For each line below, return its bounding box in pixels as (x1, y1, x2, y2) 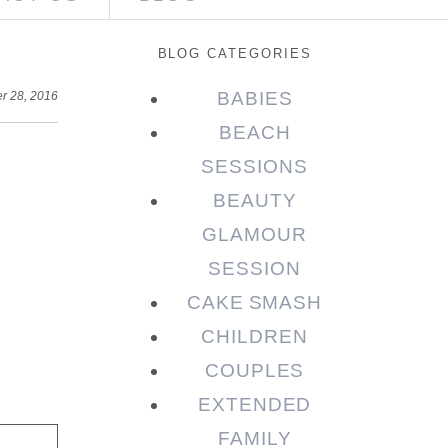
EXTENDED (197, 394, 312, 416)
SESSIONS (201, 156, 308, 178)
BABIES (216, 88, 293, 110)
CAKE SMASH (186, 292, 323, 314)
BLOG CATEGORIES (157, 46, 312, 62)
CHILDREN (201, 326, 308, 348)
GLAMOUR (202, 224, 307, 246)
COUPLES (204, 360, 305, 382)
